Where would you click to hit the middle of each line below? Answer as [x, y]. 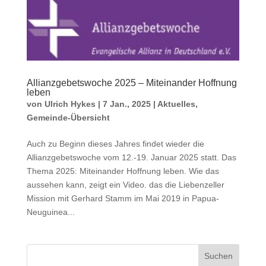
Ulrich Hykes [70, 104]
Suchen [219, 256]
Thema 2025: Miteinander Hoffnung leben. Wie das [123, 171]
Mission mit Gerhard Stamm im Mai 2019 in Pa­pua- [123, 198]
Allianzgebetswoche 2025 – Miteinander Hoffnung [132, 83]
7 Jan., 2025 [126, 104]
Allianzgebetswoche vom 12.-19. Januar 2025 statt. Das [131, 157]
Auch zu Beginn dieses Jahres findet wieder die [115, 143]
